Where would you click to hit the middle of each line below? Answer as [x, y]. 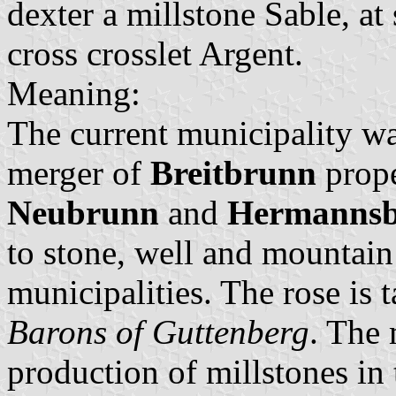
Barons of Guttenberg [158, 331]
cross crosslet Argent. [155, 53]
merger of [79, 172]
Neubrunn [83, 212]
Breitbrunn [233, 172]
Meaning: [74, 93]
